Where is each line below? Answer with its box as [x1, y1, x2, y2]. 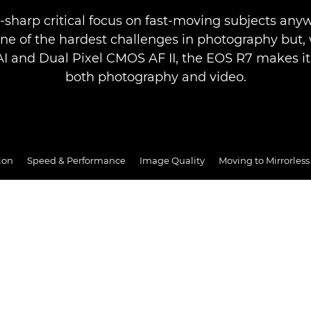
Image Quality [139, 154, 205, 166]
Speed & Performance [26, 154, 126, 166]
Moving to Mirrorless [218, 154, 310, 166]
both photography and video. [65, 69, 246, 85]
